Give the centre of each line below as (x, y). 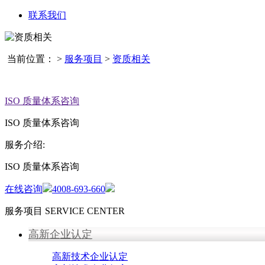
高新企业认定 (60, 234)
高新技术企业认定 (90, 256)
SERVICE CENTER (85, 211)
